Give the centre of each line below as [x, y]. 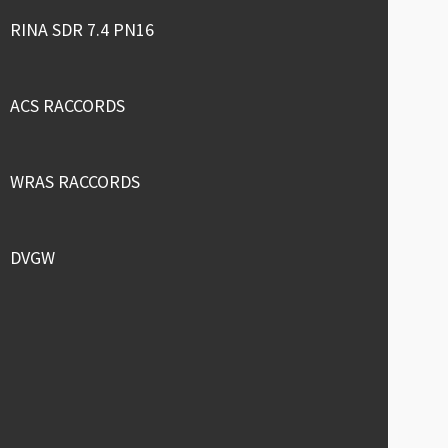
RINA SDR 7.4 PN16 [82, 29]
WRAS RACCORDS [75, 181]
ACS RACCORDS [68, 105]
